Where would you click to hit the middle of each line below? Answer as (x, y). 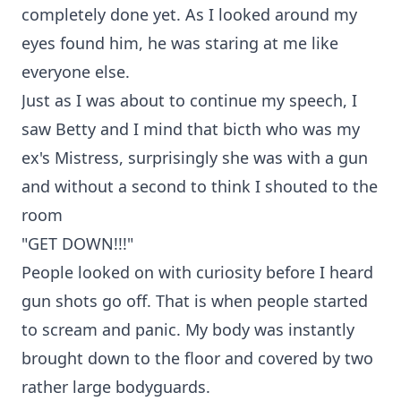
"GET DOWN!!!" (77, 243)
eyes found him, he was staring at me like (180, 43)
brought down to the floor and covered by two (197, 358)
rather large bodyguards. (116, 387)
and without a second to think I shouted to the (200, 186)
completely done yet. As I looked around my (189, 14)
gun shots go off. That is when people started (195, 301)
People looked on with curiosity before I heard (197, 272)
